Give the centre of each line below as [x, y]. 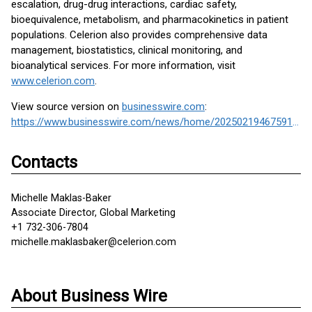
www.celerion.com [53, 81]
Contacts [44, 162]
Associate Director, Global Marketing [93, 213]
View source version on [67, 107]
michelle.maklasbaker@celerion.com [94, 242]
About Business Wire [89, 296]
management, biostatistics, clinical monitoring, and [127, 50]
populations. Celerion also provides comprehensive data [139, 35]
